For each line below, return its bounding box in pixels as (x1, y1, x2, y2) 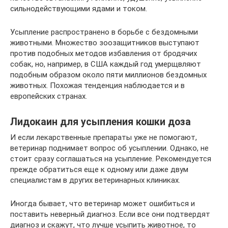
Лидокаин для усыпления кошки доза (10, 116, 191, 128)
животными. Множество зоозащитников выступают (10, 38, 199, 47)
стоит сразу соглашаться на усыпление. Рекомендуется (10, 154, 211, 163)
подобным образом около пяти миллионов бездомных (10, 70, 207, 79)
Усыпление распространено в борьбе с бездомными (10, 27, 198, 37)
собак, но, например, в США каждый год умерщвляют (10, 60, 201, 69)
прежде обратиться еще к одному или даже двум (10, 165, 188, 174)
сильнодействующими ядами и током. (10, 4, 147, 13)
